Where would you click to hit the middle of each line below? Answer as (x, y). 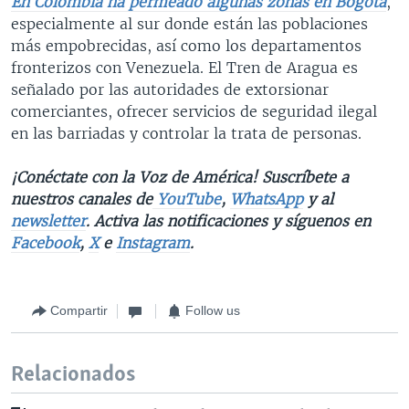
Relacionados (73, 374)
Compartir (79, 310)
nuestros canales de (82, 199)
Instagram (153, 242)
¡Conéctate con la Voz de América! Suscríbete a (180, 177)
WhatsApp (267, 199)
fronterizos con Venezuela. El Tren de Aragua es (184, 67)
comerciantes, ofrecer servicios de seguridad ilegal (194, 111)
